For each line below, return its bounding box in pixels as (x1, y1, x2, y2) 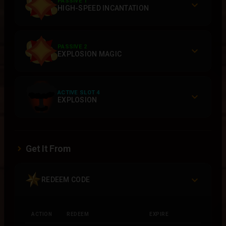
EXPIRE (149, 211, 168, 217)
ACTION (31, 211, 52, 217)
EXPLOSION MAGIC (58, 50, 122, 58)
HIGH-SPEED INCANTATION (58, 4, 149, 12)
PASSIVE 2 (58, 43, 87, 50)
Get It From (26, 143, 71, 154)
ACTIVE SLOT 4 (58, 89, 100, 96)
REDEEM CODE (41, 176, 90, 184)
